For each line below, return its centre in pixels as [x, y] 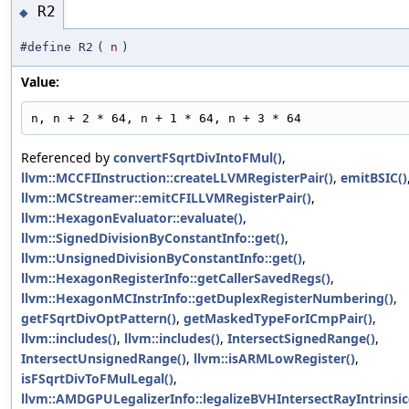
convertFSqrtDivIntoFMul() [198, 157]
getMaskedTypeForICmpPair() [278, 318]
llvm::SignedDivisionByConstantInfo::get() [153, 237]
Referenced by [67, 157]
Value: [40, 81]
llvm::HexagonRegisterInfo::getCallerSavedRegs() [176, 278]
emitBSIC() [374, 177]
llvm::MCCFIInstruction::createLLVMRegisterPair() [177, 177]
